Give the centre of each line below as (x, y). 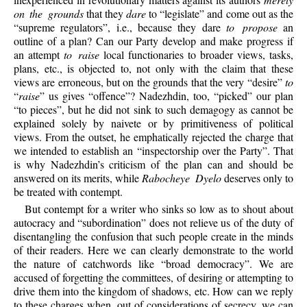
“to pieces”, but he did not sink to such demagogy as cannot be (153, 109)
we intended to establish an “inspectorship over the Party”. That (153, 150)
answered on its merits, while (78, 177)
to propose (252, 27)
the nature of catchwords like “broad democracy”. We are (153, 264)
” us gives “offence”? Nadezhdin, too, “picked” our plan (167, 95)
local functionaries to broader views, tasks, (196, 54)
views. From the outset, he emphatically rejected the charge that (153, 136)
